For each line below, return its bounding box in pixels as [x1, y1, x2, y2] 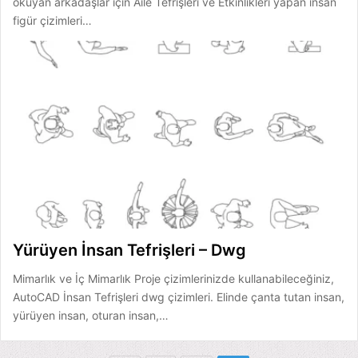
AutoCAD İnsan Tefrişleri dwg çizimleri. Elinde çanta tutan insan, [13, 289, 344, 304]
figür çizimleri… [13, 13, 92, 27]
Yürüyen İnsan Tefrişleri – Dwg [13, 240, 246, 260]
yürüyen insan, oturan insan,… [13, 308, 169, 322]
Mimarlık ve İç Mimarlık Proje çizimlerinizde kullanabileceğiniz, [13, 271, 334, 285]
